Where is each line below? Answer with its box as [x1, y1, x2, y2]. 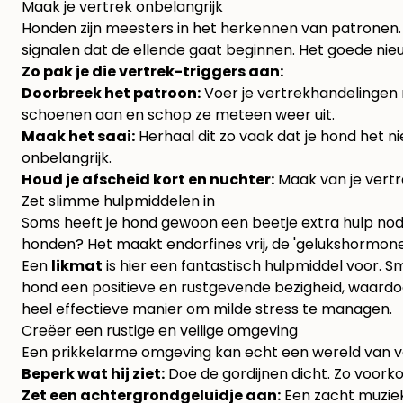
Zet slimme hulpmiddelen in [22, 191, 215, 212]
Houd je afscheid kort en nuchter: [22, 169, 274, 191]
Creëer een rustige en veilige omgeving [22, 320, 298, 342]
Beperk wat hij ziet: [22, 363, 165, 385]
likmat [51, 255, 103, 277]
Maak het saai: [22, 126, 135, 148]
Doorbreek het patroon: [22, 83, 201, 104]
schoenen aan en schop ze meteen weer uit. [22, 104, 335, 126]
